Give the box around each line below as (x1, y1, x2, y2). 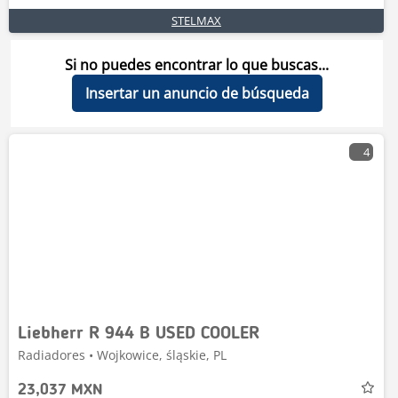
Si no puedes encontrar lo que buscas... (65, 55, 329, 75)
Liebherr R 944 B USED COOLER (18, 325, 259, 343)
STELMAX (171, 12, 221, 28)
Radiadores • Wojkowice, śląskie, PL (18, 346, 227, 363)
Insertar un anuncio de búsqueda (84, 84, 309, 103)
